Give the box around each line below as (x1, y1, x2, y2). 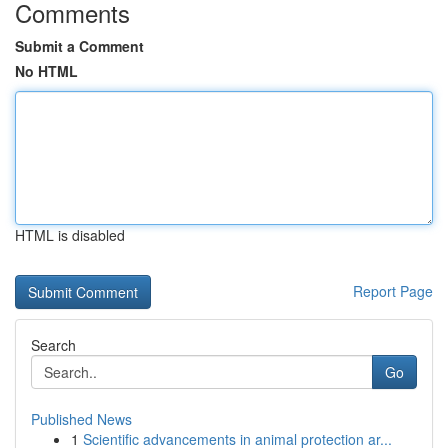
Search (31, 335, 76, 355)
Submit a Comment (15, 36, 144, 56)
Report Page (353, 281, 433, 301)
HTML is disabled (15, 225, 125, 245)
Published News (31, 409, 132, 429)
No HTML (15, 61, 78, 81)
